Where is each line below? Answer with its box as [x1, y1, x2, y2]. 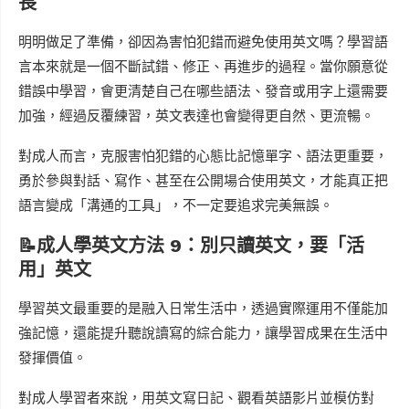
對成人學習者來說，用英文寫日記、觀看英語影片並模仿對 [18, 389, 374, 406]
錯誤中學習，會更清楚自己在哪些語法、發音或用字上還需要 [18, 82, 388, 100]
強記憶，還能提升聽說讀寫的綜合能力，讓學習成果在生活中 [18, 324, 388, 341]
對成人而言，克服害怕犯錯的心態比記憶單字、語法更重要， [18, 147, 388, 164]
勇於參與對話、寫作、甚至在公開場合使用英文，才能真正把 [18, 172, 388, 189]
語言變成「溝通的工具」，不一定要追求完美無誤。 [18, 196, 333, 214]
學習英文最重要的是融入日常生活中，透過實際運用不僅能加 [18, 299, 388, 317]
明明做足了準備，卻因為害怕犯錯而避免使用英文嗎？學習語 [18, 33, 388, 50]
